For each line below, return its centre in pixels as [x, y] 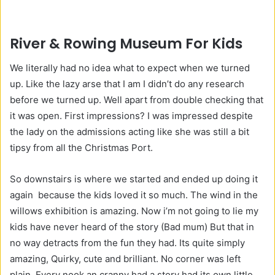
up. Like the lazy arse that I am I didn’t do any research [127, 84]
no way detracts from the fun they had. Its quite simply [127, 243]
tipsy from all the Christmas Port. [83, 148]
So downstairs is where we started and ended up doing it [134, 179]
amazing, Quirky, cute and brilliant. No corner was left [125, 259]
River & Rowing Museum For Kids [128, 43]
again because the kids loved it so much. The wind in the [134, 195]
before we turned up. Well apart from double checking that [137, 100]
